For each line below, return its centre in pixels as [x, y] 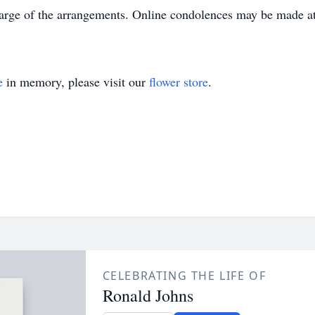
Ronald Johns [148, 295]
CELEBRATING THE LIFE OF [184, 276]
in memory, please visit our [76, 82]
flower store [179, 82]
